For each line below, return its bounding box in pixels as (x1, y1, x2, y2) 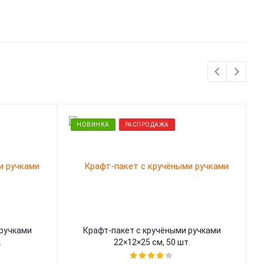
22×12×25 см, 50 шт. (113, 237, 190, 247)
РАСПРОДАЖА (124, 121, 169, 128)
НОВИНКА (77, 121, 110, 128)
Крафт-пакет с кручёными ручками (82, 226, 221, 235)
